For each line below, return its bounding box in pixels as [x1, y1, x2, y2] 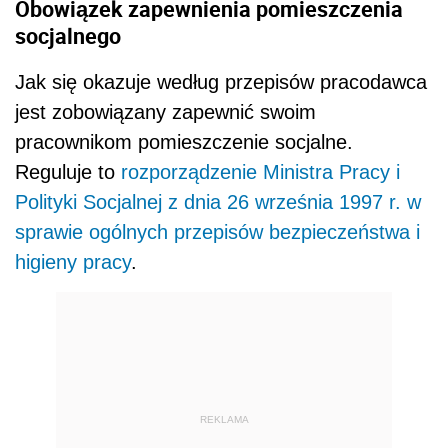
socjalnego [15, 20, 121, 50]
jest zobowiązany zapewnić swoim [15, 101, 316, 124]
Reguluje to [15, 161, 121, 184]
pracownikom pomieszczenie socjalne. [15, 131, 353, 154]
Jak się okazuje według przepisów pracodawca [15, 71, 427, 94]
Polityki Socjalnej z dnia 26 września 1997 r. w [15, 191, 421, 214]
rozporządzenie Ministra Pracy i [121, 161, 400, 184]
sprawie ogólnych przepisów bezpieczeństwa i [15, 221, 420, 244]
